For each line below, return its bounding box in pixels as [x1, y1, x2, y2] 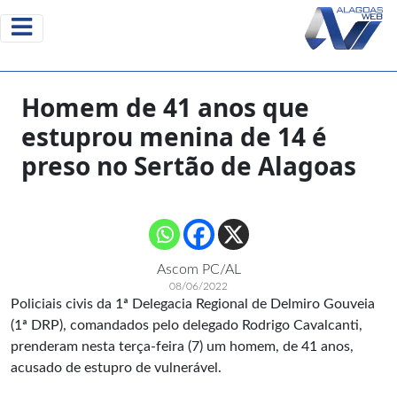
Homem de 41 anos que [21, 90, 309, 124]
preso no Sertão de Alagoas [21, 149, 356, 183]
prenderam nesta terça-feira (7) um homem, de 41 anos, [11, 339, 354, 354]
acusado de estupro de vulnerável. [11, 361, 222, 375]
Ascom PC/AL [156, 262, 241, 276]
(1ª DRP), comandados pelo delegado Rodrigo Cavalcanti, [11, 318, 362, 332]
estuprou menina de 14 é [21, 120, 327, 153]
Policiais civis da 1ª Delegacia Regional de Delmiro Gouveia [11, 297, 375, 311]
